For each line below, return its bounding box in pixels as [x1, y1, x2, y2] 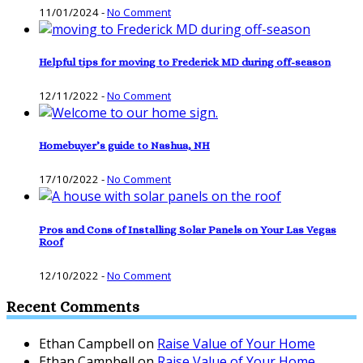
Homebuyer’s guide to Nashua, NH [39, 139, 210, 152]
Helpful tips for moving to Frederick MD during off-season [39, 55, 331, 68]
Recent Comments [6, 298, 139, 316]
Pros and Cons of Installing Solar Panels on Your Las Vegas [39, 223, 336, 236]
